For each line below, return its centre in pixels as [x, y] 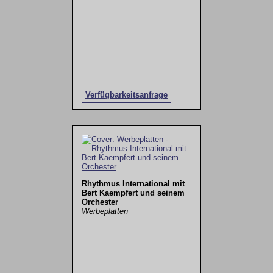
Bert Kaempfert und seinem [133, 193]
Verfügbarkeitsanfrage [126, 94]
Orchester [100, 202]
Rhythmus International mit [133, 184]
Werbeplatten [105, 211]
